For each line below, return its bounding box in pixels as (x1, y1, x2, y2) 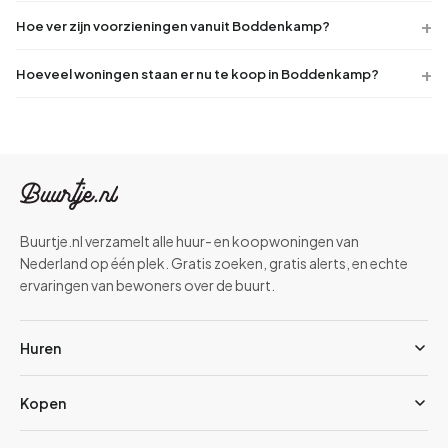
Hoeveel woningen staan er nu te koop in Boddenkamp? (16, 65, 379, 82)
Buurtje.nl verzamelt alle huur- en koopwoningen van (20, 232, 359, 250)
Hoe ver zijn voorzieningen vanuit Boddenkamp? (16, 17, 330, 34)
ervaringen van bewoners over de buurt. (20, 276, 275, 294)
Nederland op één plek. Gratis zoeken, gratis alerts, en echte (20, 254, 408, 272)
